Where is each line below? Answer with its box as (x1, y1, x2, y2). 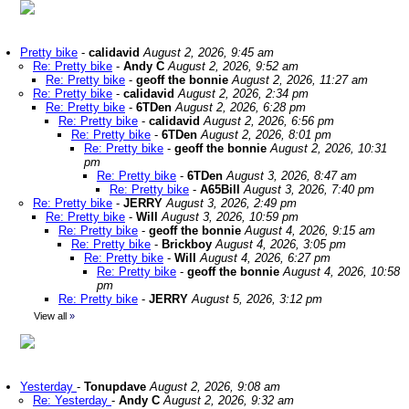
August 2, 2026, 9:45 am (143, 46, 274, 59)
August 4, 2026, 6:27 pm (200, 251, 330, 265)
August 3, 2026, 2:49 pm (166, 196, 297, 210)
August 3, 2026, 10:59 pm (162, 210, 299, 224)
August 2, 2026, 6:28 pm (175, 100, 306, 114)
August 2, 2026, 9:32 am (163, 393, 294, 407)
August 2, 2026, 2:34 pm (178, 87, 309, 100)
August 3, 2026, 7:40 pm (244, 183, 374, 196)
